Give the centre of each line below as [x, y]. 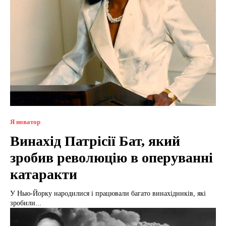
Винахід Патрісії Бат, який [95, 141]
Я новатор [25, 122]
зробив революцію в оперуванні [111, 157]
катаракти [44, 174]
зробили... [26, 203]
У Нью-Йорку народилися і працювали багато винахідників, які [108, 193]
